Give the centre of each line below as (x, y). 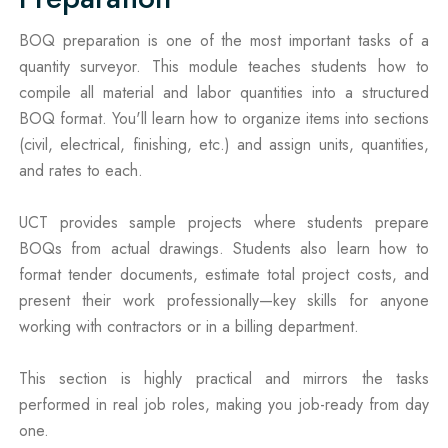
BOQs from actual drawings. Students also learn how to (224, 248)
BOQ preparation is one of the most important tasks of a (224, 40)
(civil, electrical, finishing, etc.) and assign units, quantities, (224, 144)
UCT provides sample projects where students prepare (224, 222)
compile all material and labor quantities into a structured (224, 92)
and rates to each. (81, 170)
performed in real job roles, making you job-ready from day (224, 404)
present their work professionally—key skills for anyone (224, 300)
